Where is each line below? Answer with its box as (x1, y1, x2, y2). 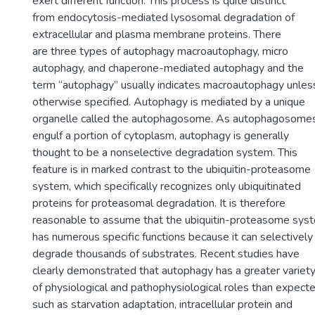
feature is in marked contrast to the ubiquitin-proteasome (32, 162, 311, 177)
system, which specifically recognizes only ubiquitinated (32, 179, 301, 194)
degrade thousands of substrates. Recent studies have (32, 246, 300, 262)
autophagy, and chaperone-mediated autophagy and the (32, 60, 304, 76)
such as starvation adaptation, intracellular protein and (32, 297, 292, 312)
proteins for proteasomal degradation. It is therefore (32, 195, 285, 211)
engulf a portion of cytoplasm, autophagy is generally (32, 128, 289, 143)
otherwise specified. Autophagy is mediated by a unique (32, 94, 305, 110)
